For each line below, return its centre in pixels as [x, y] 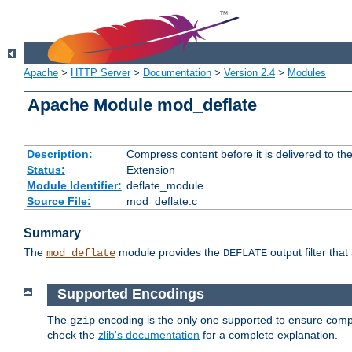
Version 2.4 [249, 73]
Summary [52, 233]
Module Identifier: [74, 186]
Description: [59, 154]
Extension [150, 170]
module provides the [169, 253]
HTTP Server [101, 73]
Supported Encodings [130, 294]
